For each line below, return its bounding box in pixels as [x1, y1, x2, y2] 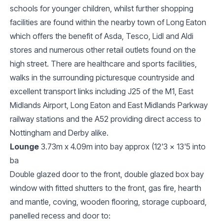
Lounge [10, 141, 39, 151]
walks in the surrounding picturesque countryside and [10, 72, 194, 82]
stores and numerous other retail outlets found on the [10, 44, 196, 55]
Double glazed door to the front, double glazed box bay [10, 169, 204, 179]
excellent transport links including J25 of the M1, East [10, 86, 193, 96]
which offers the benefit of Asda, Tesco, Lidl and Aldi [10, 31, 193, 41]
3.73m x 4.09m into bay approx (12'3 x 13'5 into [41, 141, 206, 151]
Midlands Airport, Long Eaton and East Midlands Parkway [10, 100, 208, 110]
